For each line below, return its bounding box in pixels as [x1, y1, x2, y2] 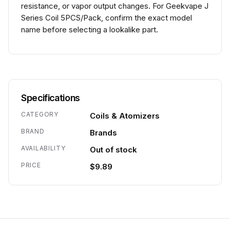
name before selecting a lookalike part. [21, 25, 158, 34]
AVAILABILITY [21, 144, 66, 152]
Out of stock [90, 145, 137, 155]
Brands [90, 128, 117, 138]
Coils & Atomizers [90, 111, 160, 121]
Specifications [21, 92, 80, 103]
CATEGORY [21, 110, 59, 118]
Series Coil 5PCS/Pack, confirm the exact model [21, 13, 192, 23]
